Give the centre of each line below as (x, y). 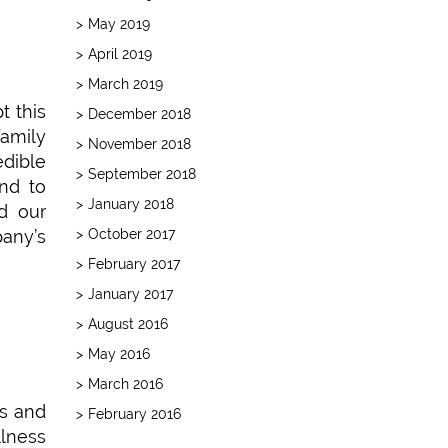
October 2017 (131, 233)
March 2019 (125, 83)
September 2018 (142, 173)
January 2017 (130, 293)
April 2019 (120, 53)
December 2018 (139, 113)
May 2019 (119, 23)
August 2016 (128, 323)
